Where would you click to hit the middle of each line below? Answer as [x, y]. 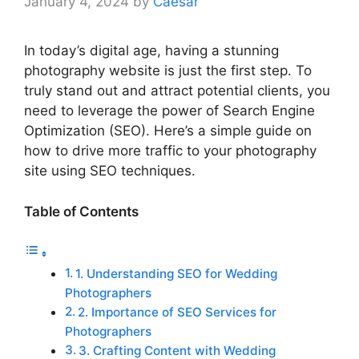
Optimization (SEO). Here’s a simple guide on [168, 131]
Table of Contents [81, 211]
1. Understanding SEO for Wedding [177, 274]
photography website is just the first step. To [168, 71]
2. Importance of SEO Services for [177, 313]
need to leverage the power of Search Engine [169, 111]
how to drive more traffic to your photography [170, 151]
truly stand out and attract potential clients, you [177, 91]
